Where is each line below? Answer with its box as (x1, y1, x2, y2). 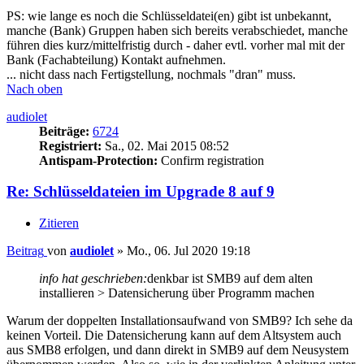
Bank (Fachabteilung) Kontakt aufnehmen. (6, 52, 226, 67)
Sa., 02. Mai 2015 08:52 (102, 138, 229, 153)
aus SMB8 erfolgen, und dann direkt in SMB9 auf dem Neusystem (6, 343, 349, 357)
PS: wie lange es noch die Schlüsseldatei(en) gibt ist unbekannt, (6, 8, 331, 23)
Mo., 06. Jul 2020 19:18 (127, 244, 250, 258)
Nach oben (6, 81, 63, 96)
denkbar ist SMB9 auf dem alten (147, 271, 313, 286)
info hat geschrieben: (39, 271, 147, 286)
